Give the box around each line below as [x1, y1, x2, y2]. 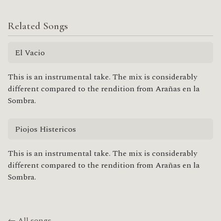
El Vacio [14, 46, 45, 59]
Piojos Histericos [14, 123, 76, 135]
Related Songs [8, 20, 68, 32]
